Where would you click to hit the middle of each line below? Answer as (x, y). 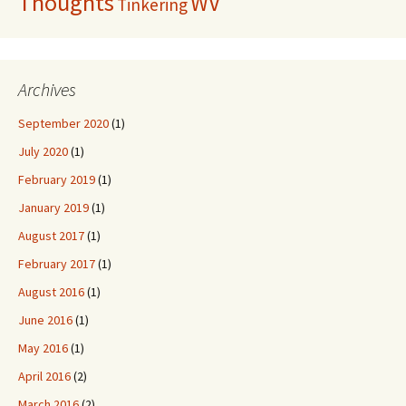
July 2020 (43, 151)
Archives (47, 89)
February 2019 (57, 179)
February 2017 (57, 264)
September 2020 (63, 123)
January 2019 (53, 208)
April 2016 (44, 376)
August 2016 (51, 292)
